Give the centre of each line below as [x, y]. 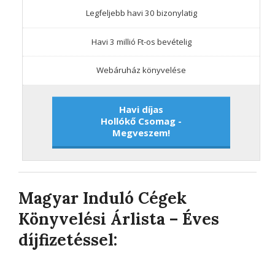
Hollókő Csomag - [141, 121]
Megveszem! [141, 132]
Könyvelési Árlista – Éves [119, 219]
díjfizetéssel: [68, 240]
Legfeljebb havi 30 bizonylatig [141, 13]
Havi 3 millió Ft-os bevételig [141, 41]
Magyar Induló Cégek [103, 198]
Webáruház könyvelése [141, 70]
